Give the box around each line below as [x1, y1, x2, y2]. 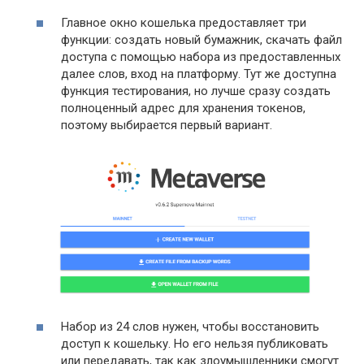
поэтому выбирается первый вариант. [61, 117, 272, 132]
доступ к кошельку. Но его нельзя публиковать [61, 336, 328, 351]
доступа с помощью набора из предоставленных [61, 49, 340, 64]
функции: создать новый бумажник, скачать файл [61, 32, 342, 47]
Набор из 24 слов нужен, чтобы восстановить [61, 318, 319, 334]
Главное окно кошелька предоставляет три [61, 15, 306, 30]
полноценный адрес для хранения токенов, [61, 100, 305, 115]
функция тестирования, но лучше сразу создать [61, 83, 331, 98]
